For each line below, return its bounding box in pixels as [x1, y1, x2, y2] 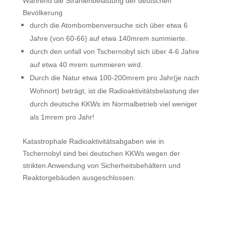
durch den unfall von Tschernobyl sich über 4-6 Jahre [29, 47, 199, 55]
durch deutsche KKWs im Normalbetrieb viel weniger [29, 100, 197, 108]
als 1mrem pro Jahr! [29, 113, 94, 121]
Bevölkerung [22, 9, 63, 17]
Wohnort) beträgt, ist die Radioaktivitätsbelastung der [29, 87, 199, 95]
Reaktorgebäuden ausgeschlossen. [22, 174, 136, 182]
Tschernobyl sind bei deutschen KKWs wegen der [22, 149, 180, 157]
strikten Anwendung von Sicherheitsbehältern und [22, 161, 181, 169]
